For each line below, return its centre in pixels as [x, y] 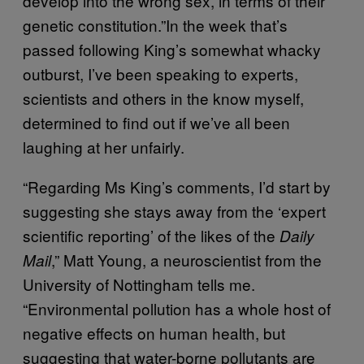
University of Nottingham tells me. [139, 284]
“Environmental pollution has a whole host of [177, 308]
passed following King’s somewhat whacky [172, 49]
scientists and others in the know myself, [163, 97]
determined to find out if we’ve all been [156, 122]
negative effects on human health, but [154, 332]
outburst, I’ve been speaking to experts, [160, 73]
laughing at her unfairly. [104, 146]
